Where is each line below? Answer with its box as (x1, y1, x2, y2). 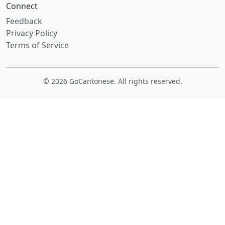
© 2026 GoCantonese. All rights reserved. (43, 76, 182, 86)
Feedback (6, 16, 42, 27)
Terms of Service (6, 40, 69, 51)
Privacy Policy (6, 28, 57, 39)
